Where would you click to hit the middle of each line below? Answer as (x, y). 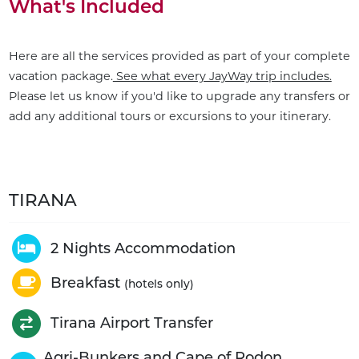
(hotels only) (159, 283)
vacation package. (61, 77)
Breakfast (87, 282)
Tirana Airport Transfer (131, 323)
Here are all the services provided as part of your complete (179, 56)
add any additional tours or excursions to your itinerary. (169, 117)
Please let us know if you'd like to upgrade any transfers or (179, 97)
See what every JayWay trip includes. (222, 77)
